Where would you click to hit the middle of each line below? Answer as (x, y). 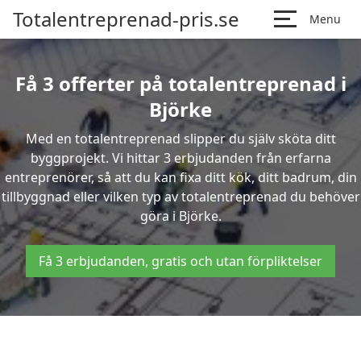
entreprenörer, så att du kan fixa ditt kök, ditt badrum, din (180, 177)
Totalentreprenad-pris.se (126, 19)
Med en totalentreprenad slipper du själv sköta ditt (180, 139)
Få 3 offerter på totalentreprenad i (180, 83)
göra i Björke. (180, 216)
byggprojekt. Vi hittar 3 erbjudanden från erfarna (180, 158)
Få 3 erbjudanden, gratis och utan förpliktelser (180, 261)
